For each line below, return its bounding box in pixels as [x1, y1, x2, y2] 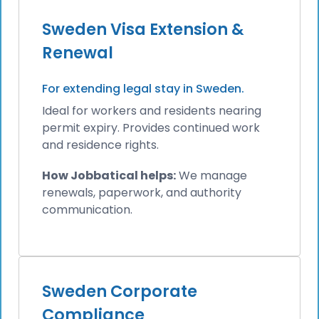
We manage [176, 167, 247, 184]
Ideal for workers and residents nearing [42, 103, 261, 120]
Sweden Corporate [42, 279, 197, 303]
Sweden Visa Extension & [42, 18, 244, 41]
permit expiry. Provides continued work [42, 120, 260, 137]
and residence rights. [42, 137, 159, 154]
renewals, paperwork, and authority [42, 184, 241, 202]
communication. [42, 202, 132, 219]
